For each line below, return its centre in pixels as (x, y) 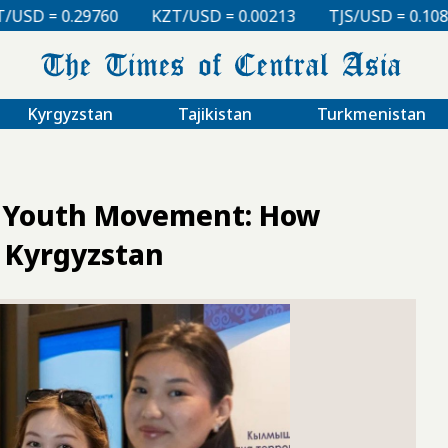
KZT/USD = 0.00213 (102, 15)
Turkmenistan (371, 113)
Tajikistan (214, 113)
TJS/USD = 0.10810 (276, 15)
